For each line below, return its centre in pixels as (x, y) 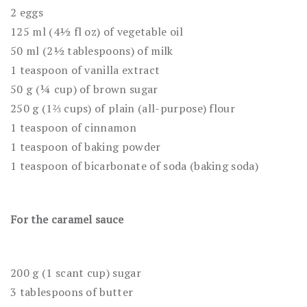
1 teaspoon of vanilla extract (85, 70)
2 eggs (27, 12)
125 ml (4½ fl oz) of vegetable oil (97, 31)
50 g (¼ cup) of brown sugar (84, 89)
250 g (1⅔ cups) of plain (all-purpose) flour (123, 108)
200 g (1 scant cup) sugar (76, 272)
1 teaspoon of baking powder (86, 146)
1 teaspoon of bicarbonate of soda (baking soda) (135, 165)
